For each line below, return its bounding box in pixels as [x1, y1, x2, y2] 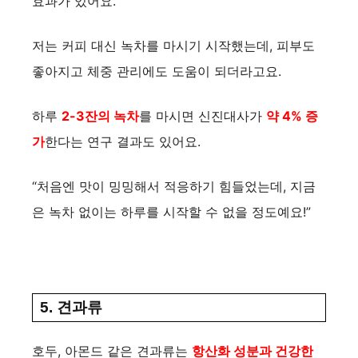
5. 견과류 [40, 298, 102, 316]
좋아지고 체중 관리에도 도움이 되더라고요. [32, 62, 281, 79]
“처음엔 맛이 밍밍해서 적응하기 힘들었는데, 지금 [32, 177, 316, 194]
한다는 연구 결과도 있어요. [45, 133, 201, 149]
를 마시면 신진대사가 [139, 107, 266, 124]
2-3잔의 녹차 [62, 107, 139, 124]
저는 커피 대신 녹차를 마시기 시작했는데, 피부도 [32, 37, 315, 54]
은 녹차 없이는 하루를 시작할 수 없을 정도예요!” [32, 203, 311, 220]
